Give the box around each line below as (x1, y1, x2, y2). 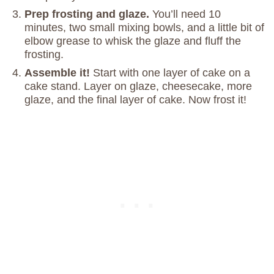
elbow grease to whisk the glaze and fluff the (24, 35, 241, 48)
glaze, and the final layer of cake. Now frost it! (24, 94, 246, 106)
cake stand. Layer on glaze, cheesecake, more (24, 80, 252, 93)
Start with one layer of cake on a (93, 67, 250, 80)
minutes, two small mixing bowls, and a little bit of (24, 21, 264, 34)
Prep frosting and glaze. (24, 8, 152, 21)
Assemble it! (24, 67, 93, 80)
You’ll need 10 (152, 8, 221, 21)
